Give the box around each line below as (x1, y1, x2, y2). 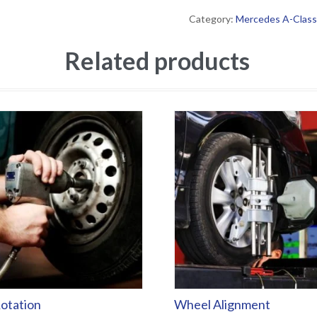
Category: (188, 13, 236, 25)
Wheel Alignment (173, 296, 270, 312)
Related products (64, 46, 250, 76)
